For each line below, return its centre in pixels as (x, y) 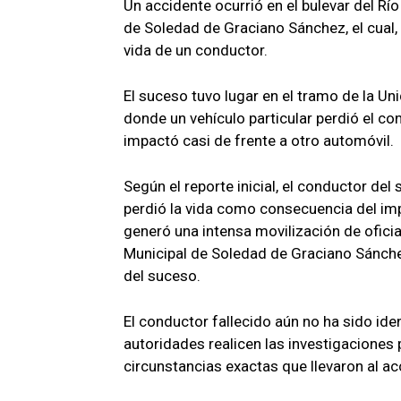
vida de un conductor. (196, 50)
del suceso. (162, 275)
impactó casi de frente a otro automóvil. (259, 140)
